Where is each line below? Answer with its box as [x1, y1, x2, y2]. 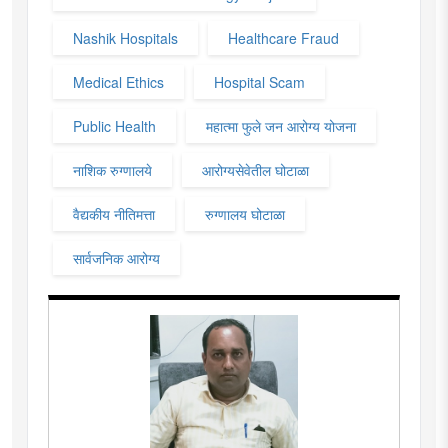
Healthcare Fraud [228, 27, 339, 48]
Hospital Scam [214, 71, 305, 92]
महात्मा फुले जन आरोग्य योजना [206, 115, 356, 136]
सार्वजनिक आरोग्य [73, 247, 160, 268]
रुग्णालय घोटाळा [205, 203, 285, 224]
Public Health [73, 115, 156, 136]
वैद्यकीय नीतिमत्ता [73, 203, 155, 224]
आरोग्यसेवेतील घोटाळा [202, 159, 309, 180]
